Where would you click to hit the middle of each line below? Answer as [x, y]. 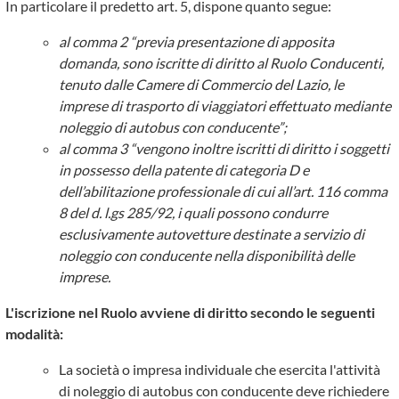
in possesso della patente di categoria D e [184, 170]
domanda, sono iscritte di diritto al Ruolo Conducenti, [221, 63]
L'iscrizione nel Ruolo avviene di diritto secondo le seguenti [190, 312]
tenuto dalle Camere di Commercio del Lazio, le [201, 84]
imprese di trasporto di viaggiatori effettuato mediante [225, 106]
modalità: [34, 334]
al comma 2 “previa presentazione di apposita [196, 41]
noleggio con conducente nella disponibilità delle [207, 255]
